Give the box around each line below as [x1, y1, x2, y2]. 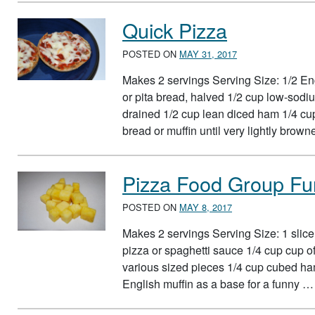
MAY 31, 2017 [179, 46, 237, 60]
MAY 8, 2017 [179, 200, 232, 214]
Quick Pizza [122, 15, 227, 45]
